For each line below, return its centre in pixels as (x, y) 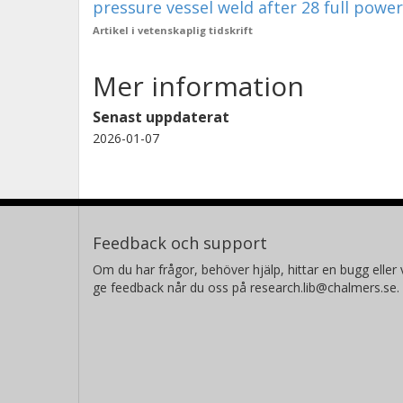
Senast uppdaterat (161, 117)
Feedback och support (180, 243)
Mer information (198, 86)
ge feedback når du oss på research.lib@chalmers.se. (246, 287)
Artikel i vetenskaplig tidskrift (173, 30)
